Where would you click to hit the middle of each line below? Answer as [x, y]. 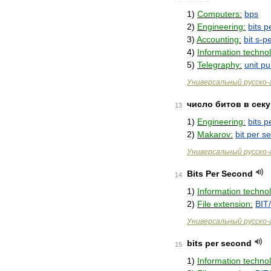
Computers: [220, 14]
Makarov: [215, 134]
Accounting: [219, 39]
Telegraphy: [220, 65]
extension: [233, 204]
